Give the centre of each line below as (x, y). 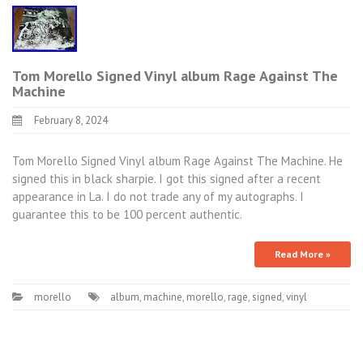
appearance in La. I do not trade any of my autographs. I (158, 196)
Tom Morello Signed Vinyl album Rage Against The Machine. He (177, 160)
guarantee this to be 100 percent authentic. (127, 214)
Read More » (303, 254)
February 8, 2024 (71, 120)
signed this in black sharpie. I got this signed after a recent (167, 178)
